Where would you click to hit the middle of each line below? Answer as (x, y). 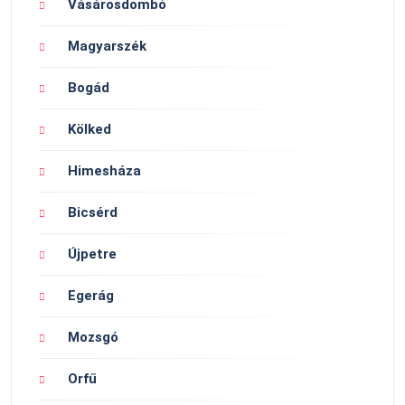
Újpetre (92, 254)
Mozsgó (93, 338)
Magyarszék (107, 47)
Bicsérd (93, 213)
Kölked (89, 130)
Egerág (91, 296)
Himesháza (104, 171)
